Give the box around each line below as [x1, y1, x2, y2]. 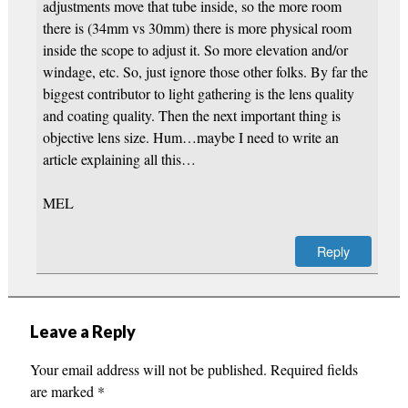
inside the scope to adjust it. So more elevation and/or [42, 39, 348, 59]
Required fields [270, 359, 358, 379]
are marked [29, 381, 97, 401]
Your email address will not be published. [29, 359, 267, 379]
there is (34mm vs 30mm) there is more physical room [42, 17, 352, 37]
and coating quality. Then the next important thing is [42, 105, 341, 125]
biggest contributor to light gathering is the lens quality [42, 83, 354, 103]
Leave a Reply [29, 321, 136, 342]
